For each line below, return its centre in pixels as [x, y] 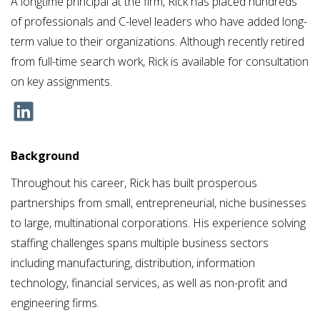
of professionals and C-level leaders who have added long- [159, 22]
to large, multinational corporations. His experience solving [158, 223]
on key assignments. [61, 82]
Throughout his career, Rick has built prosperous [134, 183]
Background [45, 156]
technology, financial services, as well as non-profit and [149, 283]
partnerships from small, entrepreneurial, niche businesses [159, 203]
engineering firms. [55, 303]
